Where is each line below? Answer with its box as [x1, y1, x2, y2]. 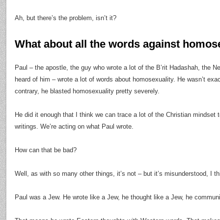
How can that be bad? [15, 146, 77, 154]
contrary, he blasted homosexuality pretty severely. [15, 87, 160, 95]
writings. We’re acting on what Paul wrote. [15, 123, 134, 130]
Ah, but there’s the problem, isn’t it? [15, 14, 116, 22]
